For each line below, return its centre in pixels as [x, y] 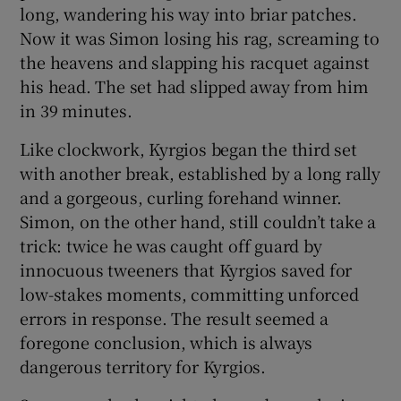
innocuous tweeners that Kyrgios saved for [186, 269]
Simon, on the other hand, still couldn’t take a [198, 221]
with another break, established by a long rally [200, 172]
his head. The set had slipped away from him [194, 85]
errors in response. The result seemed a [174, 317]
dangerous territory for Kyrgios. [143, 366]
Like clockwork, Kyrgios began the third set [188, 148]
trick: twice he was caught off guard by [171, 245]
